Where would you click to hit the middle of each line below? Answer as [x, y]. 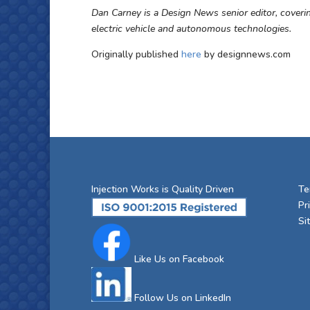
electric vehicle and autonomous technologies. [191, 28]
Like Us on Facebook [179, 259]
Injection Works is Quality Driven [163, 190]
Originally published [136, 54]
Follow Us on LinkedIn [183, 298]
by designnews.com [246, 54]
